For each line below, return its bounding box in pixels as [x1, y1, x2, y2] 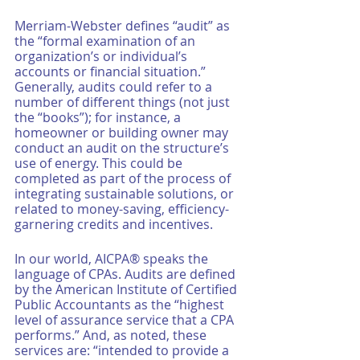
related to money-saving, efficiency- [14, 200, 229, 218]
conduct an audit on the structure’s [14, 139, 232, 157]
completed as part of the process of [14, 170, 234, 187]
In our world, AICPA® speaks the [14, 250, 211, 268]
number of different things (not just [14, 93, 233, 111]
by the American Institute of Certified [14, 280, 240, 298]
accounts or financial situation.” [14, 63, 209, 80]
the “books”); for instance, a [14, 108, 184, 126]
